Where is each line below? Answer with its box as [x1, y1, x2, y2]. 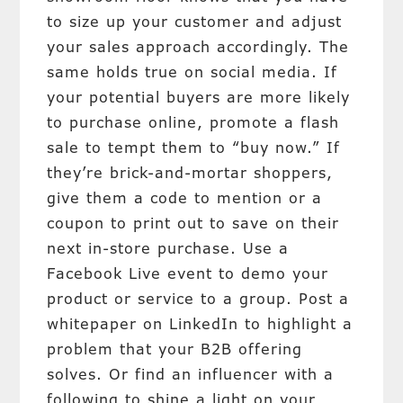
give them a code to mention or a [47, 188, 323, 208]
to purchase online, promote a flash [47, 112, 340, 132]
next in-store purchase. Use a [47, 238, 290, 258]
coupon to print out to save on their [47, 213, 340, 233]
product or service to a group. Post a [47, 289, 350, 309]
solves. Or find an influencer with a [47, 364, 335, 384]
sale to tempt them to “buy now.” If [47, 138, 341, 157]
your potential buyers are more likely [47, 87, 351, 107]
